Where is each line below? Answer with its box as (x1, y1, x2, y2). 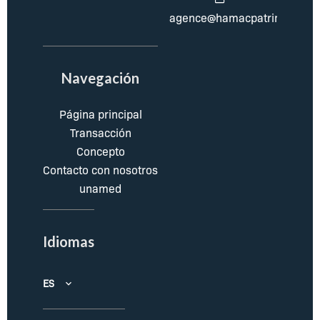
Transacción (69, 125, 131, 141)
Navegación (61, 69, 139, 87)
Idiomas (43, 233, 94, 251)
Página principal (59, 106, 142, 122)
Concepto (76, 144, 125, 159)
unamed (79, 181, 121, 196)
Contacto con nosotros (43, 162, 158, 178)
